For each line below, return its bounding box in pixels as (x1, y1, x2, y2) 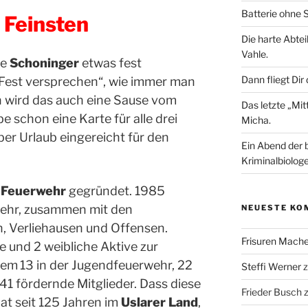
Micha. (241, 113, 271, 126)
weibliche (44, 239, 100, 254)
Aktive (100, 239, 140, 254)
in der (36, 258, 71, 273)
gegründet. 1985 (66, 184, 165, 199)
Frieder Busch (241, 285, 302, 298)
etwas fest (79, 56, 142, 71)
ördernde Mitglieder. (21, 276, 140, 291)
